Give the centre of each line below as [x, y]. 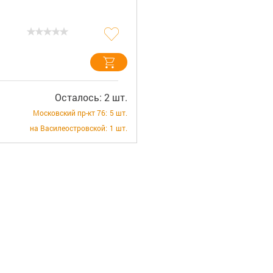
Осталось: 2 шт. [91, 97]
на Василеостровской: [68, 128]
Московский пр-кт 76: [70, 113]
